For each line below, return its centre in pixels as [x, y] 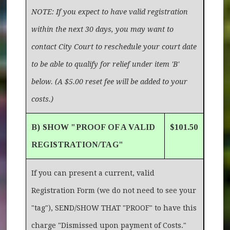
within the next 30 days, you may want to [103, 29]
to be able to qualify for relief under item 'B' [106, 64]
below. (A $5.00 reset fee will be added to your [110, 81]
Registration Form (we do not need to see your [114, 190]
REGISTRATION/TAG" [77, 144]
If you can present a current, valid [93, 173]
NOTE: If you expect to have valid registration [110, 12]
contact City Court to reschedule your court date [114, 46]
